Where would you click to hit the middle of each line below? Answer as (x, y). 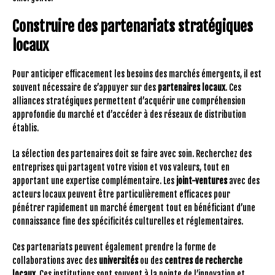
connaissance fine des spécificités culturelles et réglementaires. (128, 221)
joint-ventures (202, 180)
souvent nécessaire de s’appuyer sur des (85, 87)
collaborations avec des (56, 260)
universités (118, 260)
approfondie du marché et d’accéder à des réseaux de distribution (129, 114)
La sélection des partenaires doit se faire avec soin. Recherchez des (132, 153)
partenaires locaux (192, 87)
